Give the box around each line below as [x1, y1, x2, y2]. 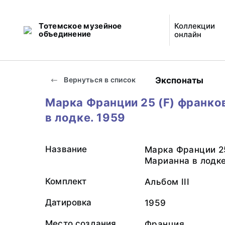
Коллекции [174, 21, 215, 31]
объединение [39, 29, 91, 39]
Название [45, 144, 87, 154]
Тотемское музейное [39, 21, 122, 31]
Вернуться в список [62, 75, 136, 84]
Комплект [45, 176, 87, 186]
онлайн [174, 30, 201, 39]
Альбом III [145, 177, 190, 187]
